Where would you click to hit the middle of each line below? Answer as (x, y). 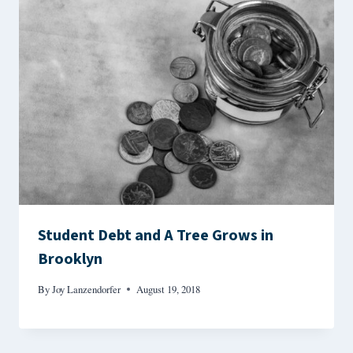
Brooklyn (70, 260)
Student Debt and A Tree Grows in (156, 236)
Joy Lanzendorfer (87, 289)
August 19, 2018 (169, 289)
